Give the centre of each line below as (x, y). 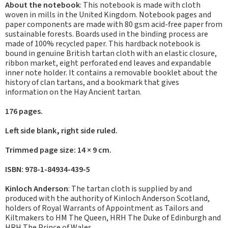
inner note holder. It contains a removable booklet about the (111, 73)
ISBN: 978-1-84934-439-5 (48, 169)
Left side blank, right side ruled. (61, 131)
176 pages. (24, 111)
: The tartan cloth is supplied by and (130, 189)
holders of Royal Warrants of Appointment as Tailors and (104, 208)
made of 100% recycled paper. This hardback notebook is (103, 44)
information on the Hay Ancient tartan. (73, 92)
